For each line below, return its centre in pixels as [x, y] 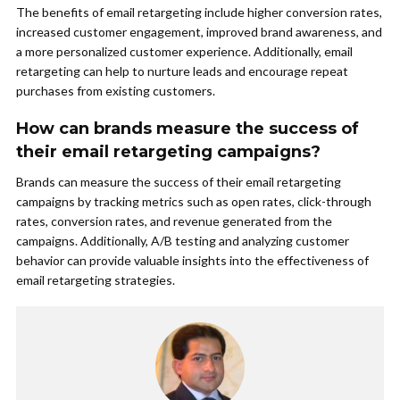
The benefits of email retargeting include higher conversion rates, [199, 12]
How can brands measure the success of [187, 129]
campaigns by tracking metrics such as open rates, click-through [194, 202]
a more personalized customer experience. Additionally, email [184, 52]
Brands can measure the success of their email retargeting [179, 182]
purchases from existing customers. [116, 91]
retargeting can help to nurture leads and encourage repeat [182, 71]
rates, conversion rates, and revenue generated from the [174, 221]
